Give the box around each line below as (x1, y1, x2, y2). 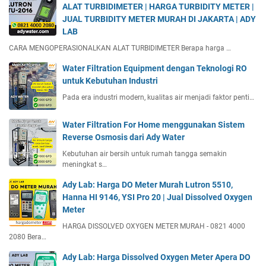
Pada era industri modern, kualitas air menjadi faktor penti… (62, 93, 254, 102)
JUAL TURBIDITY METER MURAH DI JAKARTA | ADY (62, 14, 256, 24)
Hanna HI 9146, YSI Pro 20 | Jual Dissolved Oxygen (62, 192, 252, 202)
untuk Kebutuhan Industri (62, 75, 158, 85)
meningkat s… (62, 160, 107, 169)
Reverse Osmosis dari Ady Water (62, 132, 185, 142)
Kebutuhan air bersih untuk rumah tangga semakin (62, 149, 227, 158)
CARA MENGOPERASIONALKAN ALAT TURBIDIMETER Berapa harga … (9, 43, 231, 52)
